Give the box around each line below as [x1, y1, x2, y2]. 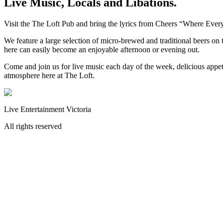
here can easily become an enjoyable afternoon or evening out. [4, 45, 200, 54]
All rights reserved [4, 121, 62, 130]
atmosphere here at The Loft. [4, 71, 95, 80]
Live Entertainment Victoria [4, 105, 91, 113]
